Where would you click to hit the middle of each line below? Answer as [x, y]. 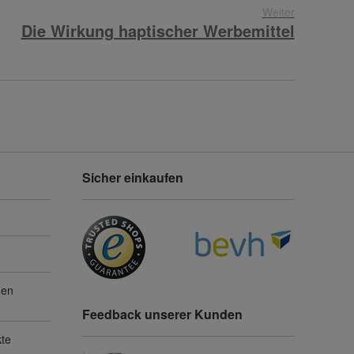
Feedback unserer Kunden [163, 314]
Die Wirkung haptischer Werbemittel [158, 31]
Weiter [278, 12]
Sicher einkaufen [133, 178]
